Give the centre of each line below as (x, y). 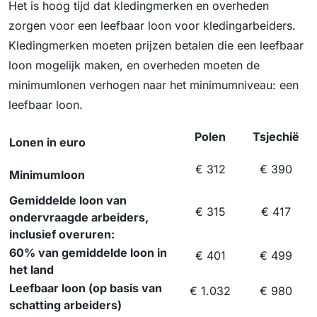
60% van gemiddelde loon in (88, 253)
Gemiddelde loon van (68, 201)
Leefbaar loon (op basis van (86, 288)
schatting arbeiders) (65, 305)
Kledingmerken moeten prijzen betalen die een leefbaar (156, 46)
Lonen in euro (47, 143)
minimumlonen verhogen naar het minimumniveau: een (154, 85)
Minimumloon (47, 175)
